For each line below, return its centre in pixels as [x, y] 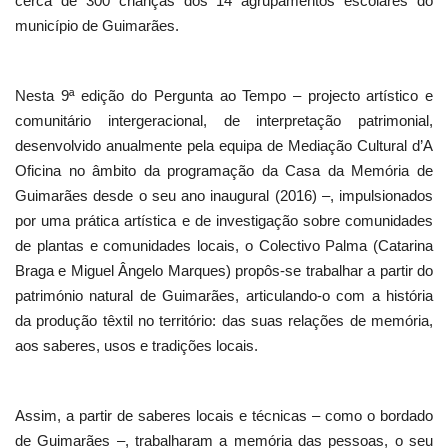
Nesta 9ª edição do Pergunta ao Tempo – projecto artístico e [224, 96]
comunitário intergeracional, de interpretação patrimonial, [224, 121]
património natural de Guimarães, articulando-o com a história [224, 296]
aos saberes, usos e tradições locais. [136, 346]
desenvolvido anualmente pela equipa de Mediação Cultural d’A [224, 146]
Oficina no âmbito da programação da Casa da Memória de [224, 171]
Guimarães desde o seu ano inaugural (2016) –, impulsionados [224, 196]
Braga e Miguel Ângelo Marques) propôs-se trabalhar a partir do [224, 271]
